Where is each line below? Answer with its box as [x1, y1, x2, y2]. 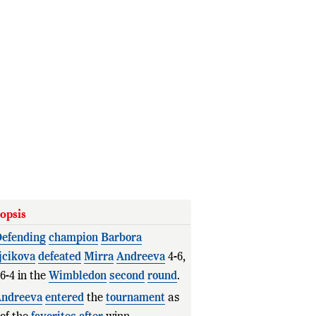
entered [44, 293, 84, 304]
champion [48, 233, 98, 244]
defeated [37, 252, 81, 263]
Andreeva [116, 252, 165, 263]
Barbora [100, 233, 142, 244]
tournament [105, 293, 165, 304]
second [109, 271, 145, 282]
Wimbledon [48, 271, 107, 282]
